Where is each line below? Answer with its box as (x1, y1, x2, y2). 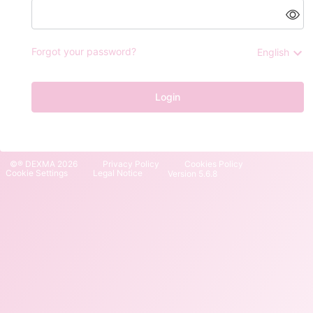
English (257, 46, 289, 58)
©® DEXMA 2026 (10, 159, 78, 169)
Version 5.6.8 (168, 168, 217, 179)
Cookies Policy (184, 159, 243, 169)
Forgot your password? (31, 45, 136, 57)
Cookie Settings (6, 168, 68, 178)
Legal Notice (93, 168, 143, 178)
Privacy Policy (103, 159, 159, 169)
